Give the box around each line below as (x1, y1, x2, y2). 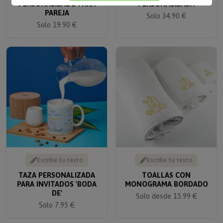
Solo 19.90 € (37, 14, 77, 23)
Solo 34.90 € (146, 5, 186, 14)
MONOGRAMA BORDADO (124, 173, 208, 182)
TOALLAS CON (142, 164, 191, 173)
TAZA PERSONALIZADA (18, 164, 95, 173)
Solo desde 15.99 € (135, 185, 197, 194)
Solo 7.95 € (39, 194, 75, 203)
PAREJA (44, 2, 69, 11)
